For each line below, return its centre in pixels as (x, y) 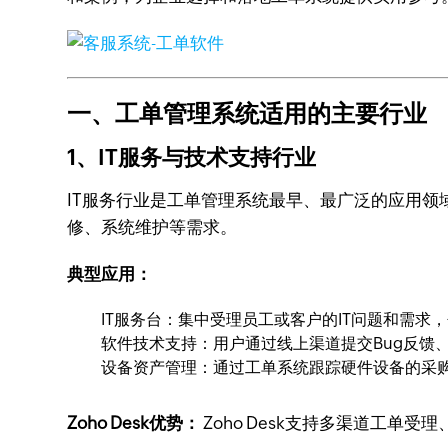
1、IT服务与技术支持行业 (192, 157)
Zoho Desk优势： (134, 423)
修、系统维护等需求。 (152, 227)
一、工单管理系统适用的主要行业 (247, 113)
